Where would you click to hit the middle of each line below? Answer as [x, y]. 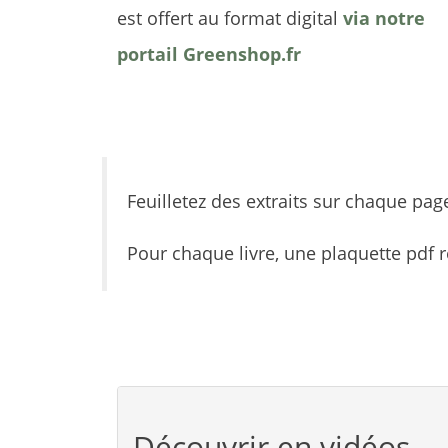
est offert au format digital [230, 18]
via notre [384, 18]
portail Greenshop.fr [209, 54]
